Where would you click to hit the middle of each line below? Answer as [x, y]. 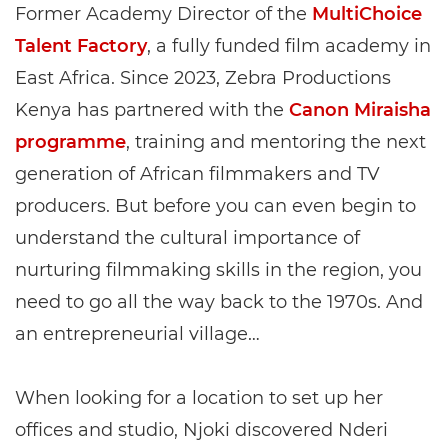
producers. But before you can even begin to [215, 206]
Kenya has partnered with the [152, 110]
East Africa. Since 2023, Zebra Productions [203, 78]
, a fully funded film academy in [289, 46]
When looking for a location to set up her [199, 398]
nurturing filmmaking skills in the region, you [218, 270]
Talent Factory [81, 46]
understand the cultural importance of [187, 238]
